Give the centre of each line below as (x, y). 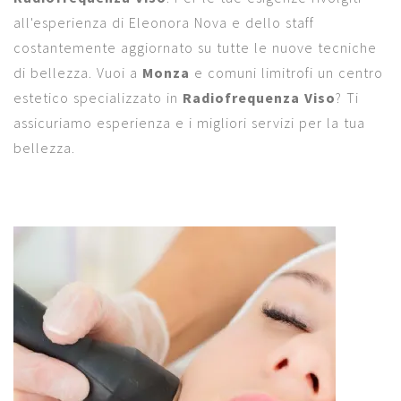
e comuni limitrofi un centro (286, 73)
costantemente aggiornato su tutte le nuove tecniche (195, 47)
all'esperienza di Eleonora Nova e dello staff (164, 22)
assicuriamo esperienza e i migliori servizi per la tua (189, 123)
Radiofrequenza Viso (259, 98)
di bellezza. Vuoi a (78, 73)
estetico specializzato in (98, 98)
